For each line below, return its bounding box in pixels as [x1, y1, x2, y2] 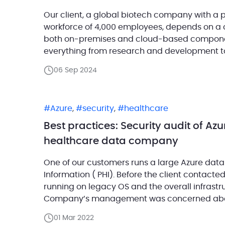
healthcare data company [44, 136, 178, 147]
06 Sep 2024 [54, 66, 97, 74]
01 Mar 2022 [54, 214, 94, 222]
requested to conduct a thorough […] [44, 207, 190, 215]
